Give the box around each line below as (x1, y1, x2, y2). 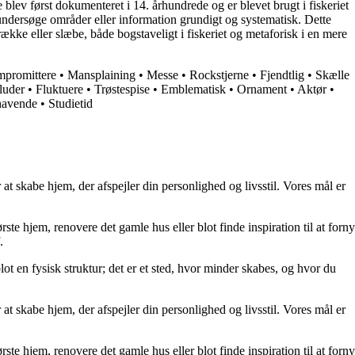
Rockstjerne (189, 68, 249, 82)
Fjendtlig (260, 68, 304, 82)
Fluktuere (36, 82, 83, 97)
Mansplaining (67, 68, 136, 82)
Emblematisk (161, 82, 226, 97)
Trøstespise (94, 82, 150, 97)
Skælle (315, 68, 349, 82)
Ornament (237, 82, 287, 97)
